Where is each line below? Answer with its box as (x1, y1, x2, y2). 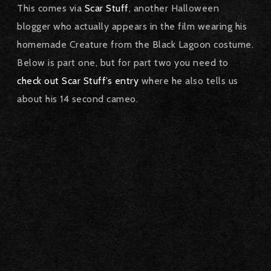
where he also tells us (139, 75, 238, 87)
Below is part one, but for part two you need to (17, 57, 229, 68)
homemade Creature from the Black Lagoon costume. (17, 39, 253, 50)
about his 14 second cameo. (17, 93, 138, 105)
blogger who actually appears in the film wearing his (17, 21, 247, 32)
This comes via (17, 2, 85, 14)
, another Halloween (128, 2, 219, 14)
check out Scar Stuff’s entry (17, 75, 139, 87)
